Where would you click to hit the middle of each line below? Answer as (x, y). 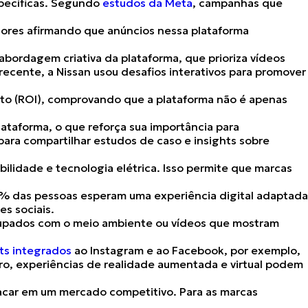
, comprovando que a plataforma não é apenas (164, 99)
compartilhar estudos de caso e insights (130, 140)
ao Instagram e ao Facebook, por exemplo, (186, 250)
